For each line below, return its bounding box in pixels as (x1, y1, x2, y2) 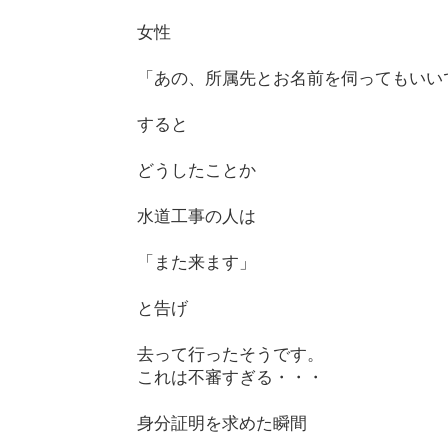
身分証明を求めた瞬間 (136, 410, 307, 435)
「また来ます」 (136, 249, 256, 274)
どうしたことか (136, 157, 256, 182)
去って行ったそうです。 (136, 341, 324, 366)
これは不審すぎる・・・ (136, 364, 324, 389)
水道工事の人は (136, 203, 256, 228)
